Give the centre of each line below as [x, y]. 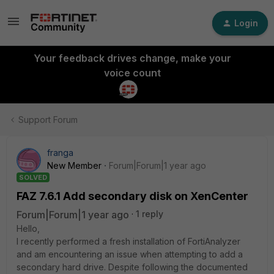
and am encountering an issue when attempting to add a [130, 254]
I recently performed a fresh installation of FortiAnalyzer [128, 241]
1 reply [150, 214]
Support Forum [48, 120]
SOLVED [33, 177]
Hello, [28, 228]
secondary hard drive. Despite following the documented [132, 267]
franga [60, 153]
